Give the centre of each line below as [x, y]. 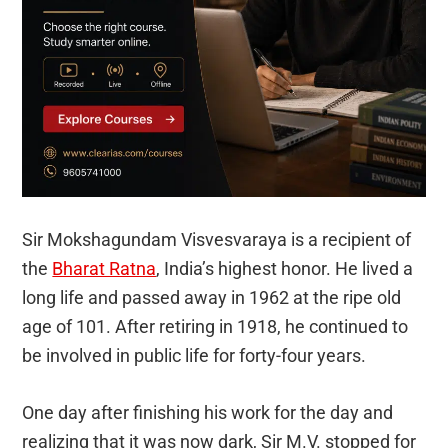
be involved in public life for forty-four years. [194, 356]
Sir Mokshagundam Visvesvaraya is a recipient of [217, 240]
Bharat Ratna [104, 269]
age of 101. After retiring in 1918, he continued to [215, 327]
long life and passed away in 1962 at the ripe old [212, 298]
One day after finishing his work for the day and [208, 413]
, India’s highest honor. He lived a [285, 269]
